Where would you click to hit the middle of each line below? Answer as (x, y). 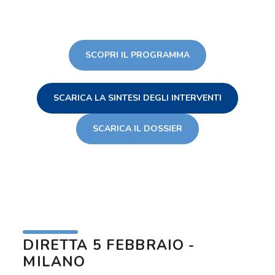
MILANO (54, 261)
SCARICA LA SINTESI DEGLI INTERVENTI (137, 98)
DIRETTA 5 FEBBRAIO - (109, 245)
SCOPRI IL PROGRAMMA (137, 55)
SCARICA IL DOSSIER (137, 128)
